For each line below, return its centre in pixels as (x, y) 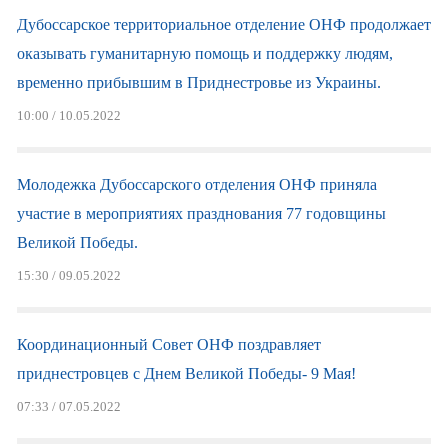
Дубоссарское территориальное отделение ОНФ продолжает (223, 24)
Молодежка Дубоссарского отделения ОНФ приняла (196, 184)
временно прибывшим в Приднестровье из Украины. (198, 82)
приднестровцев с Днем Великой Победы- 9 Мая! (186, 373)
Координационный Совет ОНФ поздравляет (168, 344)
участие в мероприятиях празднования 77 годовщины (201, 213)
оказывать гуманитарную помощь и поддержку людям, (204, 53)
